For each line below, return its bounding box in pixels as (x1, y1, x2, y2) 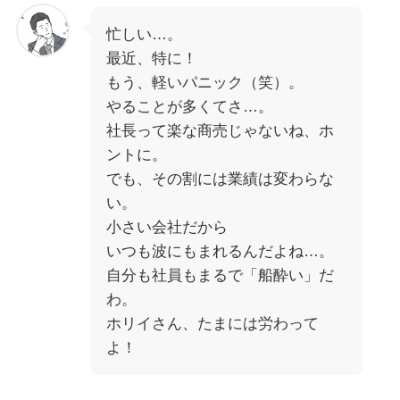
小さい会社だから (105, 219, 228, 237)
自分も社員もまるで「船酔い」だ (105, 267, 334, 285)
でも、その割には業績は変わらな (105, 171, 334, 188)
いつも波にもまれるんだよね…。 (105, 243, 334, 261)
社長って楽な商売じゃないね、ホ (105, 122, 334, 140)
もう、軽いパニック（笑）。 (105, 74, 304, 92)
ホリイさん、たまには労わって (105, 315, 319, 333)
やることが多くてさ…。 (105, 98, 273, 116)
